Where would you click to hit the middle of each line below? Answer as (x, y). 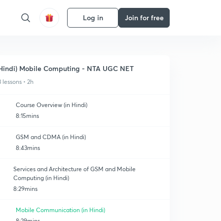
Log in (93, 18)
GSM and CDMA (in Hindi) (51, 137)
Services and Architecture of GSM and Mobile (75, 169)
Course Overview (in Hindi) (52, 105)
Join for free (144, 18)
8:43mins (28, 148)
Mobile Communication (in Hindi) (60, 210)
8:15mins (27, 116)
